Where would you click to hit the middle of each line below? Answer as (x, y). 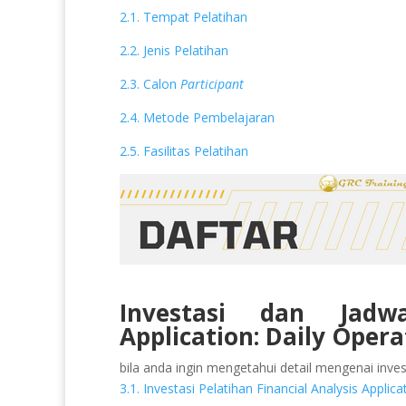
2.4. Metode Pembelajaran (197, 117)
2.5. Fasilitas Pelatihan (184, 150)
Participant (214, 83)
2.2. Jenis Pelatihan (176, 50)
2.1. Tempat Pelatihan (184, 16)
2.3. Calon (150, 83)
